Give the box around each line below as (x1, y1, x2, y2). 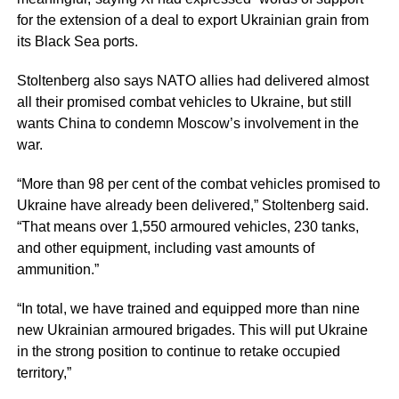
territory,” (16, 364, 71, 380)
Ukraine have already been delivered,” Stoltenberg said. (16, 197, 369, 213)
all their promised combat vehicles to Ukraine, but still (16, 94, 352, 110)
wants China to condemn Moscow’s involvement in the (16, 115, 359, 131)
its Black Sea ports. (16, 33, 138, 49)
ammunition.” (16, 261, 99, 277)
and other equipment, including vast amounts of (16, 240, 314, 256)
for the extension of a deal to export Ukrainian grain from (16, 12, 369, 28)
